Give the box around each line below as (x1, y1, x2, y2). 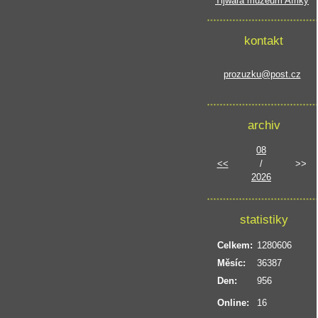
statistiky (239, 212, 288, 226)
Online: (217, 297, 249, 308)
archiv (247, 118, 280, 132)
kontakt (244, 33, 283, 48)
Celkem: (217, 240, 253, 251)
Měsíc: (217, 258, 246, 268)
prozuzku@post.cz (223, 69, 301, 79)
